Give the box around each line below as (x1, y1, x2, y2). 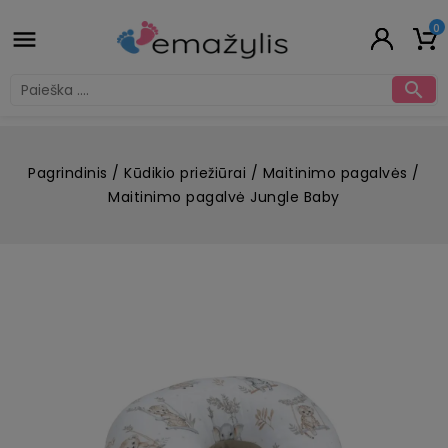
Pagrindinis (28, 162, 108, 183)
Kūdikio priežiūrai (124, 162, 247, 183)
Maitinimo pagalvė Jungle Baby (108, 186, 340, 207)
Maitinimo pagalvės (262, 162, 408, 183)
